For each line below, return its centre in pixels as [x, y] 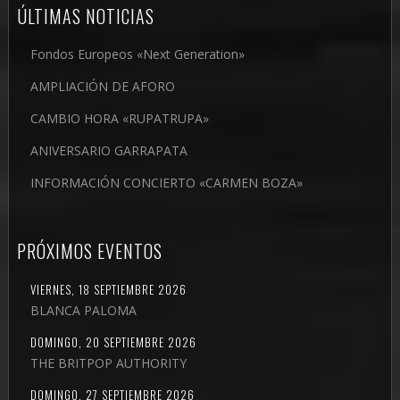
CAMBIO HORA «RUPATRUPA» [119, 119]
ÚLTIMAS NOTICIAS [85, 16]
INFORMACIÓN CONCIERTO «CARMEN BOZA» [166, 183]
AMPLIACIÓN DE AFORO [102, 87]
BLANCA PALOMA [83, 310]
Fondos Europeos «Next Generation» [137, 54]
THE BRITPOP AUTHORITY [108, 362]
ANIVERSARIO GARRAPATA [108, 151]
